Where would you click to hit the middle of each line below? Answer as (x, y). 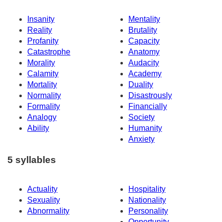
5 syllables (32, 160)
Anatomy (144, 52)
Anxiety (141, 139)
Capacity (144, 41)
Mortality (42, 84)
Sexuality (44, 200)
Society (141, 117)
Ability (38, 128)
